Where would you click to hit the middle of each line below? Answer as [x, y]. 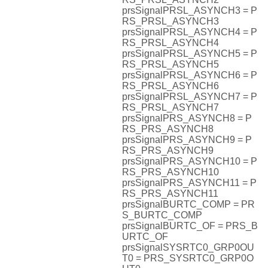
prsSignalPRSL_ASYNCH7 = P [190, 97]
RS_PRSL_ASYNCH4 [170, 43]
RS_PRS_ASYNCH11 [170, 194]
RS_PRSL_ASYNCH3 [170, 22]
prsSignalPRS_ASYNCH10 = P [190, 162]
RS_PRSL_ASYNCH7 [170, 108]
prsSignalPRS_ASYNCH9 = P [187, 140]
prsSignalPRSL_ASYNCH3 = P [190, 11]
